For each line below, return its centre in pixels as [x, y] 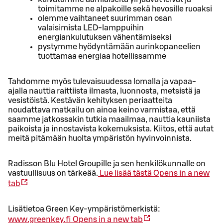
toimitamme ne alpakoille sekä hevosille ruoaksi [125, 9]
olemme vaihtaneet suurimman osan [105, 18]
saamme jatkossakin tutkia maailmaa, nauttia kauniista [109, 119]
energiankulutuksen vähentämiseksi [105, 37]
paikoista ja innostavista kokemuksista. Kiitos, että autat [111, 129]
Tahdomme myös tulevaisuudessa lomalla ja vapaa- [102, 81]
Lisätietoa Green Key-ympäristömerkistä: [84, 209]
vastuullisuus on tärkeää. [53, 173]
